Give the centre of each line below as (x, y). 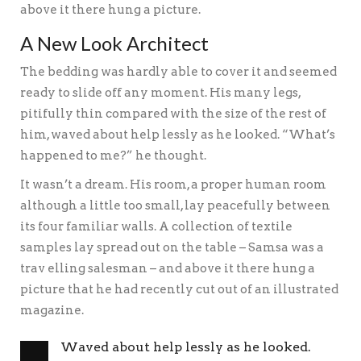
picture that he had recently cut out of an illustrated (179, 290)
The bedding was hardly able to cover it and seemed (178, 72)
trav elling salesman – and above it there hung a (168, 269)
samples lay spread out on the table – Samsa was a (172, 248)
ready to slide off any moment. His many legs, (160, 93)
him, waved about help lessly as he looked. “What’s (178, 135)
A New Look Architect (114, 44)
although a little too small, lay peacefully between (175, 206)
